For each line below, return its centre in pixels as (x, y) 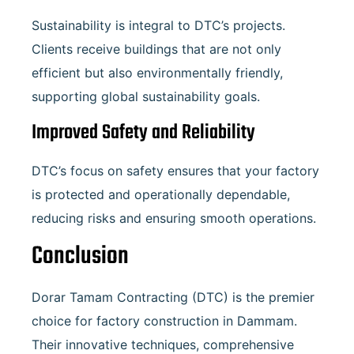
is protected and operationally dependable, (161, 194)
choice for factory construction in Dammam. (164, 320)
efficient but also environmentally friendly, (157, 73)
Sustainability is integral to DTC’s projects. (158, 26)
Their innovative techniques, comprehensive (163, 344)
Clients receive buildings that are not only (156, 49)
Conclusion (80, 256)
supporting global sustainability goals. (146, 97)
